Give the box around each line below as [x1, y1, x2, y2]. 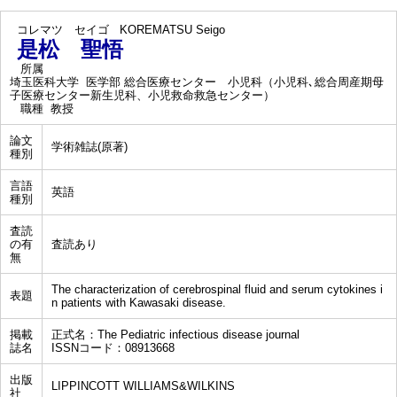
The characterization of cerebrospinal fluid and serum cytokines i [51, 283, 383, 296]
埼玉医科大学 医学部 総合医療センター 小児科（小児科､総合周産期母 [10, 75, 384, 89]
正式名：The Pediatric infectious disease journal [51, 328, 300, 341]
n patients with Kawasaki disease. [51, 296, 226, 309]
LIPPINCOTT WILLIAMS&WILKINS [51, 379, 235, 393]
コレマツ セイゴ [17, 23, 109, 36]
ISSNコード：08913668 [51, 341, 175, 354]
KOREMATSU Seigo [120, 23, 225, 36]
